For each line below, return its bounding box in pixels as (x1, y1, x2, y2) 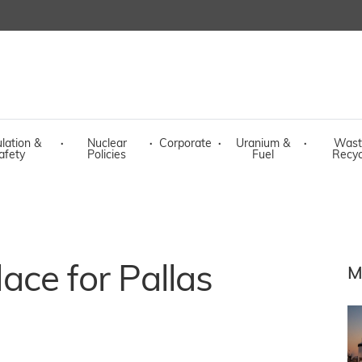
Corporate (159, 138, 212, 150)
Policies (87, 149, 126, 162)
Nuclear (86, 138, 127, 150)
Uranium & (235, 138, 290, 150)
